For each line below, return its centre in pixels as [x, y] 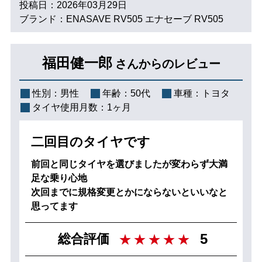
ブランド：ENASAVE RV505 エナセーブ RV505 [121, 19]
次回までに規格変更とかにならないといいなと [129, 192]
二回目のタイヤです [90, 142]
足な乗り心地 [59, 178]
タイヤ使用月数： [69, 107]
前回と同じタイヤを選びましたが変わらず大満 [129, 164]
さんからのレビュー [168, 63]
